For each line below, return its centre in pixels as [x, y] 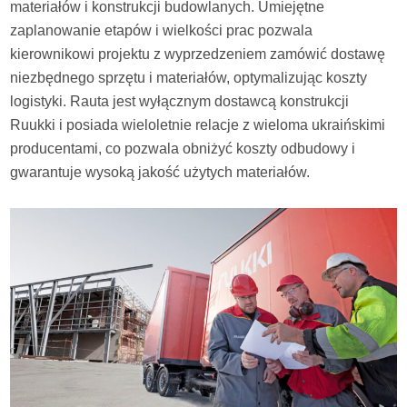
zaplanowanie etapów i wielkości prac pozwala [162, 31]
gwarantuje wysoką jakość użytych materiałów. [160, 173]
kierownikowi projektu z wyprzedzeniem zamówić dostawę [198, 55]
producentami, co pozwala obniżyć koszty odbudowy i [183, 149]
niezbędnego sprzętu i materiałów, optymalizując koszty [189, 78]
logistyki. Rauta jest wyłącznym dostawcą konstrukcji [180, 102]
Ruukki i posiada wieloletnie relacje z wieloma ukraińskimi [198, 125]
